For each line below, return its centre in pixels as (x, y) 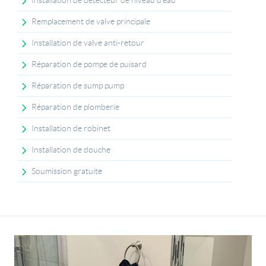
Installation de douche (71, 150)
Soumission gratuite (67, 171)
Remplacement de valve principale (91, 21)
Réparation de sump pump (78, 85)
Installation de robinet (71, 128)
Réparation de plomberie (76, 107)
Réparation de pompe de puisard (89, 64)
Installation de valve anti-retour (88, 43)
